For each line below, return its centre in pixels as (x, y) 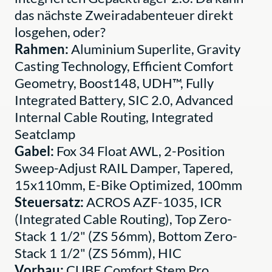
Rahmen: (43, 49)
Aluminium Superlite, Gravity (156, 49)
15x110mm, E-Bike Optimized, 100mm (128, 185)
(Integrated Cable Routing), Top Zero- (123, 219)
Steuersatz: (50, 202)
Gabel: (36, 151)
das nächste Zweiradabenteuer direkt (124, 15)
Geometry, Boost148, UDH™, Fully (114, 83)
